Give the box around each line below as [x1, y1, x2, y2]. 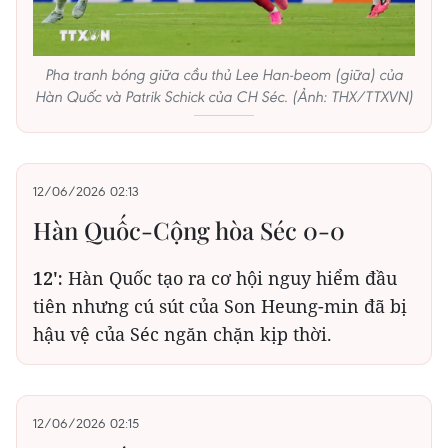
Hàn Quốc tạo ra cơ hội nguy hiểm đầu [63, 266, 397, 291]
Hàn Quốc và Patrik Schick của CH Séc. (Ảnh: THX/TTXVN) [35, 87, 413, 107]
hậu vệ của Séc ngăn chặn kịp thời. [33, 322, 332, 347]
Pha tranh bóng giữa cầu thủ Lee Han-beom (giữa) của [45, 65, 403, 85]
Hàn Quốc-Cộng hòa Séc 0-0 [33, 214, 345, 247]
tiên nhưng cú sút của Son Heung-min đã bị [33, 294, 407, 319]
